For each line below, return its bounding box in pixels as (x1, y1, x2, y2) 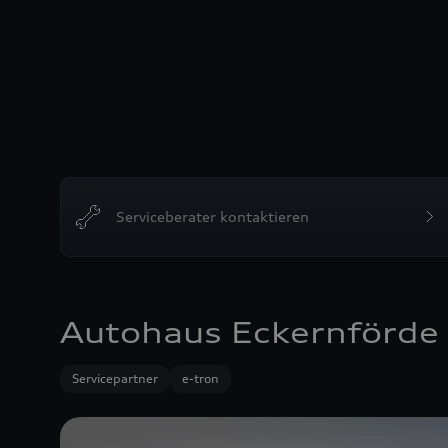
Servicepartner (72, 371, 158, 386)
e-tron (182, 371, 219, 386)
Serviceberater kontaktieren (116, 208, 309, 225)
